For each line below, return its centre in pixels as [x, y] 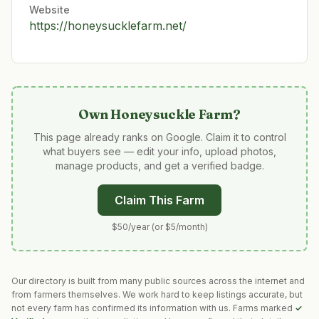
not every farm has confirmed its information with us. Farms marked [153, 308]
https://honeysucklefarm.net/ [108, 26]
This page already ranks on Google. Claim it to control [159, 137]
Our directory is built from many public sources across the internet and [158, 281]
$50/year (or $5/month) [159, 227]
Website [49, 10]
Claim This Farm [159, 200]
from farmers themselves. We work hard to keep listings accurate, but [157, 294]
